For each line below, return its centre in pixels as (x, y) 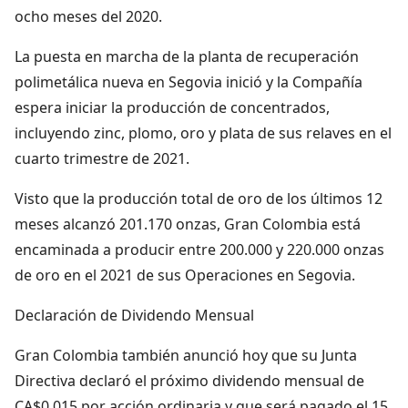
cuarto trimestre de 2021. (102, 158)
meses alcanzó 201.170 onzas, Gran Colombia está (188, 224)
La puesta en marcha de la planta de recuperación (187, 56)
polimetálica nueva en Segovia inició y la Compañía (189, 82)
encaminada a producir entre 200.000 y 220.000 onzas (199, 249)
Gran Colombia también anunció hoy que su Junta (186, 355)
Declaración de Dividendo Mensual (134, 315)
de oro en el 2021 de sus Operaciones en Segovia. (185, 275)
